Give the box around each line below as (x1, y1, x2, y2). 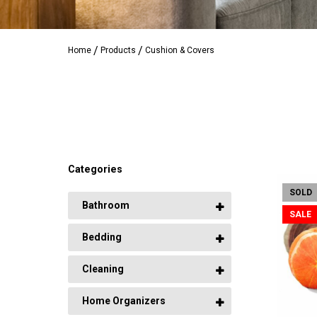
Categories (67, 163, 122, 176)
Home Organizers (81, 295, 166, 307)
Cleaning (81, 263, 124, 275)
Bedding (81, 231, 122, 243)
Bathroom (81, 200, 129, 212)
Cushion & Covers (144, 45, 214, 55)
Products (100, 45, 136, 55)
